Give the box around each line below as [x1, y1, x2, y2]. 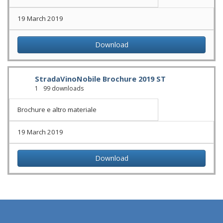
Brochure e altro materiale [17, 105, 97, 114]
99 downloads [42, 84, 84, 93]
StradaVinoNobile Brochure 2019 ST [35, 74, 166, 84]
